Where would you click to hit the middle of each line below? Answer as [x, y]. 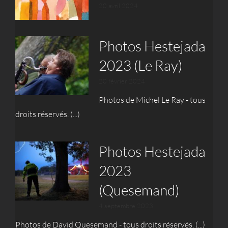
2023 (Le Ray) [140, 65]
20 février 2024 [122, 81]
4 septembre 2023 [126, 206]
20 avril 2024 [118, 5]
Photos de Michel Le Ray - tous [152, 100]
